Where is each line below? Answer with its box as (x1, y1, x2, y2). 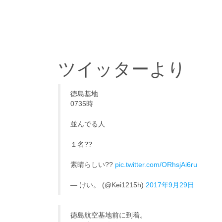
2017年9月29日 (146, 181, 194, 189)
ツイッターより (58, 59, 186, 79)
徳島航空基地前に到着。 (70, 211, 147, 219)
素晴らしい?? (70, 161, 115, 168)
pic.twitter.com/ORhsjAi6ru (115, 161, 197, 168)
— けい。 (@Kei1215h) (70, 181, 146, 189)
